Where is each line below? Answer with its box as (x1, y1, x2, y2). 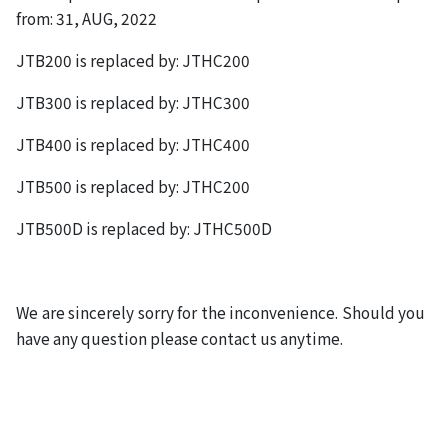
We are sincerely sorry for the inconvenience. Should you (16, 300, 426, 323)
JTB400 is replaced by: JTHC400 (16, 132, 250, 155)
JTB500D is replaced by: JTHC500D (16, 216, 272, 239)
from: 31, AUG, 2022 (16, 6, 157, 29)
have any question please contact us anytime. (16, 326, 343, 349)
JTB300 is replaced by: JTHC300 (16, 90, 250, 113)
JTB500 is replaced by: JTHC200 (16, 174, 250, 197)
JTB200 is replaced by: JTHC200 (16, 48, 250, 71)
